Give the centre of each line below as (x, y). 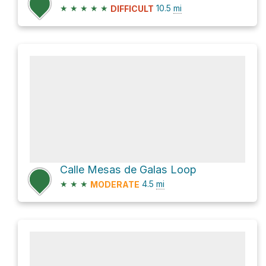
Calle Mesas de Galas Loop (128, 170)
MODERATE (115, 185)
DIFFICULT (132, 9)
